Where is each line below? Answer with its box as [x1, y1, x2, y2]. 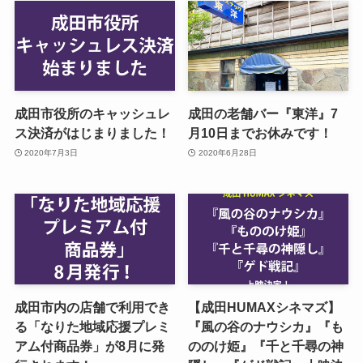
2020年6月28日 [198, 147, 257, 157]
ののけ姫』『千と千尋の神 [188, 338, 344, 353]
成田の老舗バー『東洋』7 [188, 106, 339, 122]
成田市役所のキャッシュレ [14, 106, 170, 122]
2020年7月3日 [24, 147, 79, 157]
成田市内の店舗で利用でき [14, 299, 170, 314]
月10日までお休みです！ [188, 126, 333, 141]
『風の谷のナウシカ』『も [188, 318, 344, 334]
